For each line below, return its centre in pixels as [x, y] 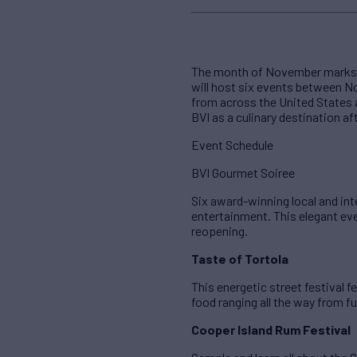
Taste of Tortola [240, 259]
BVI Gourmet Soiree [243, 173]
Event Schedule [232, 145]
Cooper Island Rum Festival [271, 330]
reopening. [220, 231]
